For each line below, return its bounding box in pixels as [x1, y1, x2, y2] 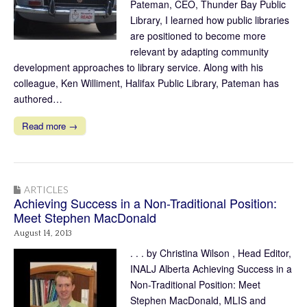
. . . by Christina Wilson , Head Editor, [130, 245, 291, 260]
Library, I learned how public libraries [130, 12, 289, 27]
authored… [14, 91, 62, 106]
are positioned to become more [130, 28, 266, 42]
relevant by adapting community [130, 44, 269, 58]
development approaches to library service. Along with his [14, 60, 263, 74]
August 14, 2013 [14, 228, 72, 238]
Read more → [22, 119, 77, 132]
